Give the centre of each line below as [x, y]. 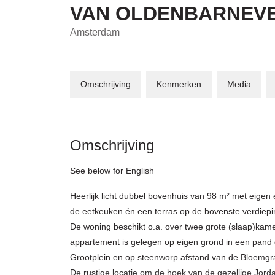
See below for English [112, 170]
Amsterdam [95, 32]
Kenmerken [179, 84]
